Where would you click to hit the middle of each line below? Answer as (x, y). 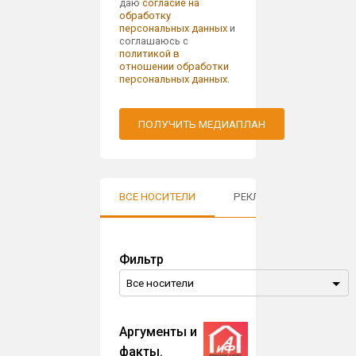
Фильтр (142, 260)
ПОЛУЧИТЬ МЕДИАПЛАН (202, 124)
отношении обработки (174, 67)
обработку (145, 16)
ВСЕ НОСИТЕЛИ (158, 197)
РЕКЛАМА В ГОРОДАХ (289, 197)
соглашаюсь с (154, 41)
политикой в (150, 54)
